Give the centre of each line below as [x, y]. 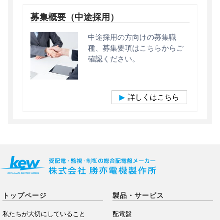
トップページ [25, 196]
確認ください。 [114, 58]
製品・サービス [138, 196]
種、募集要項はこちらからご [136, 48]
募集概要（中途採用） [75, 17]
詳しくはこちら [153, 97]
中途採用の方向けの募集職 [132, 37]
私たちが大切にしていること [44, 214]
